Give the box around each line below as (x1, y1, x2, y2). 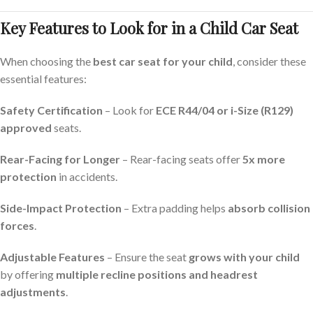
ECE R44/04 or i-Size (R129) (156, 103, 293, 117)
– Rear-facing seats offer (120, 152, 242, 166)
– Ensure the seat (105, 250, 189, 263)
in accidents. (57, 170, 117, 183)
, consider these (233, 54, 306, 68)
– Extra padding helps (122, 201, 228, 214)
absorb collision (228, 201, 310, 214)
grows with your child (189, 250, 300, 263)
